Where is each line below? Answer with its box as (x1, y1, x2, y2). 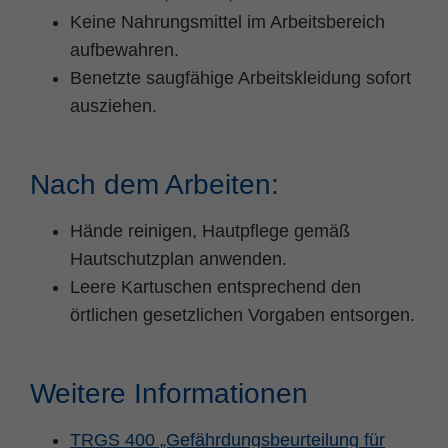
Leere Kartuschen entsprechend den (70, 276, 361, 297)
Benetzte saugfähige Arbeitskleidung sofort (70, 67, 411, 88)
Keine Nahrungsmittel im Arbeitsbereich (70, 11, 385, 32)
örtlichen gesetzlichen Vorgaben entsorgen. (70, 304, 415, 325)
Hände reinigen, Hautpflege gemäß (70, 220, 350, 241)
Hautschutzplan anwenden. (70, 248, 287, 269)
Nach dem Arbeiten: (30, 168, 279, 200)
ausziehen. (70, 95, 157, 116)
